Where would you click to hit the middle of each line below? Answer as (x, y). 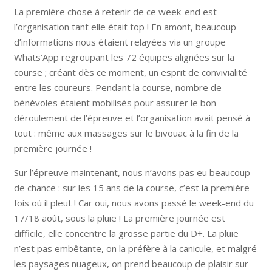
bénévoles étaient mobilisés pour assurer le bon (115, 102)
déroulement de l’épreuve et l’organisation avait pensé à (132, 117)
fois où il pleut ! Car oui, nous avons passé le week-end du (134, 202)
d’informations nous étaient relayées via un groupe (120, 42)
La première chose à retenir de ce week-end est (115, 11)
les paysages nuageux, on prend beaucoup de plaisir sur (131, 263)
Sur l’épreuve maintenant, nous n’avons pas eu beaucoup (132, 172)
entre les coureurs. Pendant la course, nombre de (117, 87)
